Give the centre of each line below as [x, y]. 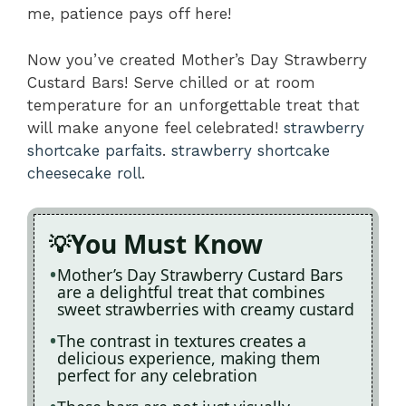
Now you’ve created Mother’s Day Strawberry [197, 59]
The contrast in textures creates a [182, 341]
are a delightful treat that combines [191, 292]
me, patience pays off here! [129, 14]
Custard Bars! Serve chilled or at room [171, 82]
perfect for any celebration [157, 376]
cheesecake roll [84, 173]
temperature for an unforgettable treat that [193, 105]
